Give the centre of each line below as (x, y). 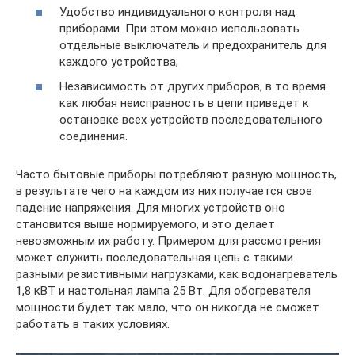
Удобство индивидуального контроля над (177, 11)
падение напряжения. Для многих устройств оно (151, 208)
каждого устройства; (119, 61)
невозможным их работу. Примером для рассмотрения (168, 241)
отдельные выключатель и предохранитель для (193, 45)
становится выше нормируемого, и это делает (145, 225)
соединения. (94, 137)
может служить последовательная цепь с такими (155, 258)
